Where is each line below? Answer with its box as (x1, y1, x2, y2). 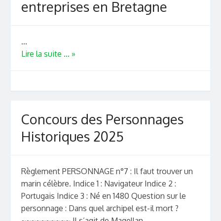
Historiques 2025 (21, 128, 124, 145)
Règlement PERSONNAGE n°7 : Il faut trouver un (21, 166, 193, 177)
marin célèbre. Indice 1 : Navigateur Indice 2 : (21, 179, 176, 189)
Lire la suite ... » (21, 49, 75, 59)
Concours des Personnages (21, 110, 184, 128)
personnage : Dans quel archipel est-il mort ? (21, 203, 179, 214)
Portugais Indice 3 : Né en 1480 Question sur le (21, 191, 186, 201)
